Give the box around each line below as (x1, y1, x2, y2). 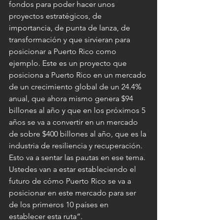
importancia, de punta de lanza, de (9, 23, 132, 33)
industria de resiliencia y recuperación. (9, 141, 144, 151)
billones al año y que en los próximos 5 (9, 106, 147, 115)
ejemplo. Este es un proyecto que (9, 58, 129, 68)
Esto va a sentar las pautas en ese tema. (9, 153, 147, 163)
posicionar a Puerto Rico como (9, 47, 118, 56)
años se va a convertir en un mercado (9, 117, 140, 127)
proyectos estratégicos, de (9, 11, 104, 21)
